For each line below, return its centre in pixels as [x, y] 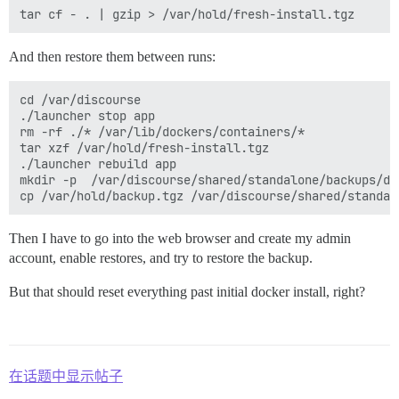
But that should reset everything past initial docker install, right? [187, 292]
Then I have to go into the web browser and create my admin [180, 238]
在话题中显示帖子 [66, 376]
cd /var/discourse [80, 100]
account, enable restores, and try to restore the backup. [161, 258]
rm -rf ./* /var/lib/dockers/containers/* [162, 132]
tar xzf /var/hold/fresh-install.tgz [144, 148]
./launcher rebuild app [98, 164]
